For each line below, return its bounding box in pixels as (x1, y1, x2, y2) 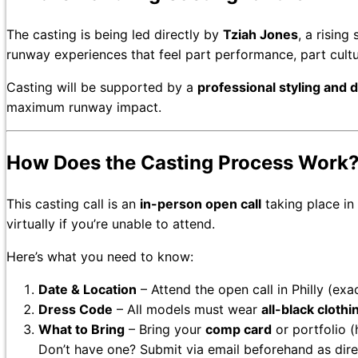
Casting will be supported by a (6, 78, 197, 95)
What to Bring (38, 320, 125, 337)
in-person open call (140, 195, 261, 212)
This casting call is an (6, 195, 140, 212)
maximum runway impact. (6, 98, 161, 115)
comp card (205, 320, 272, 337)
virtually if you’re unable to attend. (6, 215, 215, 232)
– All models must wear (113, 300, 261, 317)
